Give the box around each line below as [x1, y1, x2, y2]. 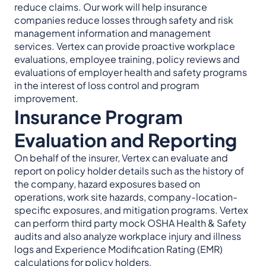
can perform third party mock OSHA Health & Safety [14, 217, 246, 229]
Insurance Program [14, 105, 183, 128]
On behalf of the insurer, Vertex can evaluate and [14, 151, 228, 164]
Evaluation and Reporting [14, 128, 237, 151]
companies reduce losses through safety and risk [14, 14, 233, 26]
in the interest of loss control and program [14, 79, 199, 91]
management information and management [14, 27, 211, 39]
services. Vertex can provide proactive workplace [14, 40, 235, 52]
